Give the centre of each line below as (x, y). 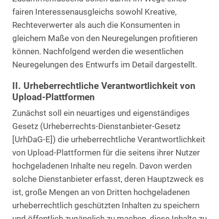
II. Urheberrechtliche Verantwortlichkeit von (104, 86)
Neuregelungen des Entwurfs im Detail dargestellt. (105, 65)
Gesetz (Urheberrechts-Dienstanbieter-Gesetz (96, 127)
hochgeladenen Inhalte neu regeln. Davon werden (102, 166)
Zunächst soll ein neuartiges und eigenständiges (101, 113)
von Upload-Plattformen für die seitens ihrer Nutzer (106, 153)
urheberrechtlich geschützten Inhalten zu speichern (106, 206)
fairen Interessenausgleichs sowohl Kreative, (94, 12)
